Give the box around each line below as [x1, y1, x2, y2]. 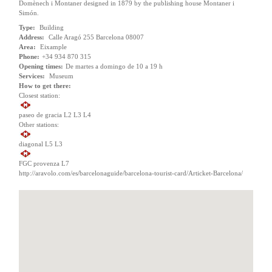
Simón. [19, 9, 39, 16]
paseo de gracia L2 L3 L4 [19, 111, 91, 118]
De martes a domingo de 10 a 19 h [66, 63, 163, 70]
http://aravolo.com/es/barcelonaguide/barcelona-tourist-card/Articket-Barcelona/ [19, 169, 243, 177]
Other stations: [19, 121, 59, 128]
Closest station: [19, 92, 60, 99]
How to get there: [19, 82, 71, 89]
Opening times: [19, 63, 63, 70]
